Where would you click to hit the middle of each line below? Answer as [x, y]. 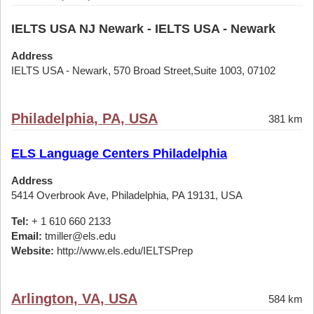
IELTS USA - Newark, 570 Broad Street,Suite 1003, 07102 [143, 70]
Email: [27, 236]
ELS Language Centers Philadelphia [119, 153]
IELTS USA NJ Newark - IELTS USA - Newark [143, 29]
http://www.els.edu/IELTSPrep [123, 251]
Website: [33, 251]
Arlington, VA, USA [74, 299]
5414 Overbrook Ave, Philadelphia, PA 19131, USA [127, 195]
